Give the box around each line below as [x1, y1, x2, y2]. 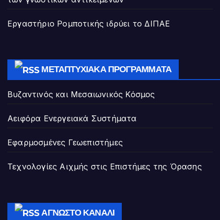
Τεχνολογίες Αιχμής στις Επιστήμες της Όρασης [7, 162, 202, 172]
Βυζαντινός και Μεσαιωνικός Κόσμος [7, 89, 155, 100]
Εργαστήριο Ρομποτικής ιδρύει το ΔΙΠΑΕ [7, 18, 170, 28]
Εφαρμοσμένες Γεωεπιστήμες [7, 137, 123, 148]
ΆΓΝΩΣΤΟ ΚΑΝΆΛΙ [41, 207, 114, 219]
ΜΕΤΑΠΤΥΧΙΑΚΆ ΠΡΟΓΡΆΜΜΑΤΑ [41, 64, 171, 75]
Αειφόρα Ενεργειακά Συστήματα [7, 113, 137, 124]
